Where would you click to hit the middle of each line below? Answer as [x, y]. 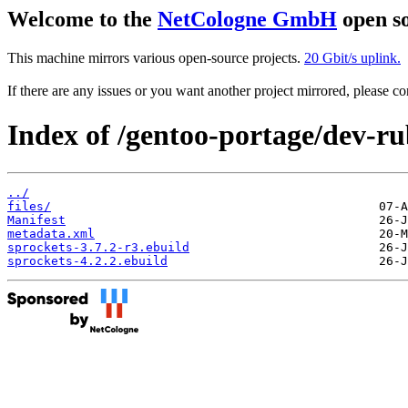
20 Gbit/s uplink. [352, 57]
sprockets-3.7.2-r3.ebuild [98, 247]
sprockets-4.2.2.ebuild [87, 260]
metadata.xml [51, 233]
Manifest [36, 219]
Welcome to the [82, 19]
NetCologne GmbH [247, 19]
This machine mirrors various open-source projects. [156, 57]
